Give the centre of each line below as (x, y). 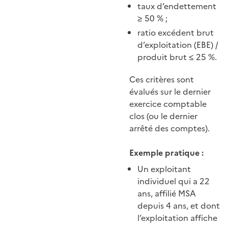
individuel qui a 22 (174, 181)
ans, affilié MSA (167, 194)
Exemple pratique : (166, 153)
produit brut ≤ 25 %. (177, 57)
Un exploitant (164, 169)
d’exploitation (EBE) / (178, 45)
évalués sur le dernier (170, 92)
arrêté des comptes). (169, 129)
